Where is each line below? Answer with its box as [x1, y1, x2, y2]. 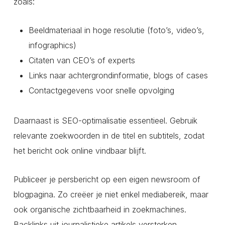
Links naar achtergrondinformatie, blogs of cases [28, 70, 208, 81]
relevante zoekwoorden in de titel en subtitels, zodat [13, 131, 204, 141]
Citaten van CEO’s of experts [28, 55, 135, 66]
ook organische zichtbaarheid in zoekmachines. [13, 204, 186, 215]
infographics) [28, 40, 76, 51]
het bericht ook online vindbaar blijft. [13, 146, 146, 156]
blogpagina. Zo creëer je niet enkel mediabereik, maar [13, 189, 208, 200]
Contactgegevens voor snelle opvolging [28, 85, 174, 96]
